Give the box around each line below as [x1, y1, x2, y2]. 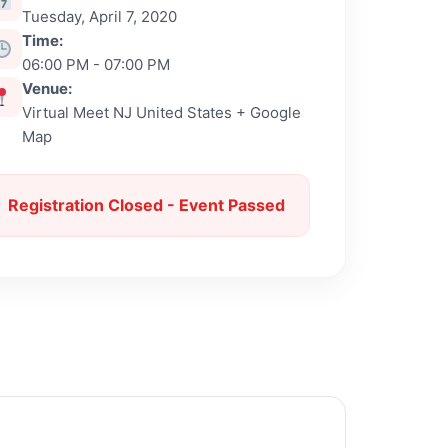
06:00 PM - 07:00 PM [22, 55, 170, 74]
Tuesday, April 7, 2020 [22, 7, 177, 26]
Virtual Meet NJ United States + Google [22, 103, 301, 122]
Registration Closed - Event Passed [7, 195, 285, 215]
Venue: [22, 79, 72, 98]
